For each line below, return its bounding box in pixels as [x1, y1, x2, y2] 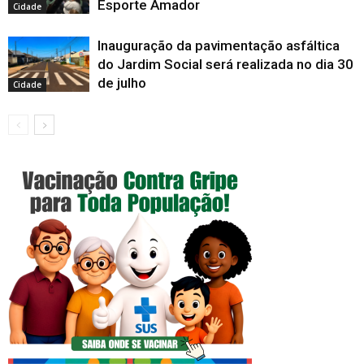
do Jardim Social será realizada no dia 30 [97, 55, 353, 72]
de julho [97, 74, 146, 91]
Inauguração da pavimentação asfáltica [97, 37, 340, 54]
